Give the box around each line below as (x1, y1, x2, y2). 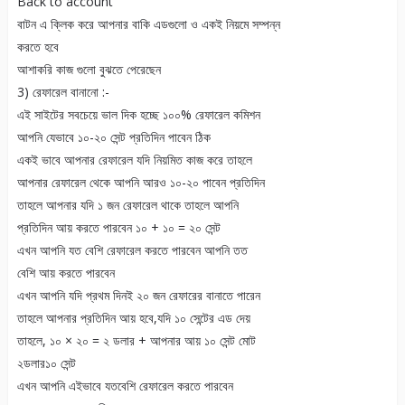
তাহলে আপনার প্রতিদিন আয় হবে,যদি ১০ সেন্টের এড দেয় (16, 309, 250, 327)
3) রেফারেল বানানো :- (16, 83, 109, 101)
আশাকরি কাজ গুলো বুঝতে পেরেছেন (16, 61, 161, 79)
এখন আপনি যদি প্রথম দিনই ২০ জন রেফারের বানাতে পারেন (16, 287, 260, 305)
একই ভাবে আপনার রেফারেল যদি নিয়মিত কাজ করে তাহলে (16, 151, 252, 169)
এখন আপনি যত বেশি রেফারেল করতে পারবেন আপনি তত (16, 241, 248, 259)
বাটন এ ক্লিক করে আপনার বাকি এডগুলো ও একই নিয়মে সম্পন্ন (16, 15, 280, 33)
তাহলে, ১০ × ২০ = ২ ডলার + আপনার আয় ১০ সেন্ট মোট (16, 332, 256, 350)
